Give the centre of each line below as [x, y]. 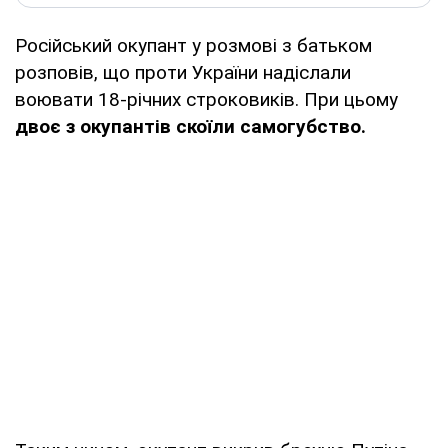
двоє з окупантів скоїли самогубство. [190, 126]
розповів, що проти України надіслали [183, 72]
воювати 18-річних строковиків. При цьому [206, 99]
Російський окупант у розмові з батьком [193, 45]
